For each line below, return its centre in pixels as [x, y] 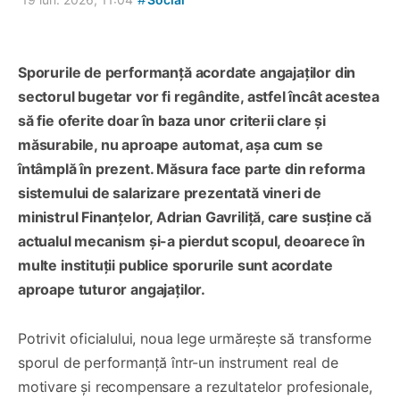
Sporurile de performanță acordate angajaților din [187, 72]
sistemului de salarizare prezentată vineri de [170, 192]
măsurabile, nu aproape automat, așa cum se [171, 144]
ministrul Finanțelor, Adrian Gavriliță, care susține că [195, 217]
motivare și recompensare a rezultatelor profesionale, [195, 386]
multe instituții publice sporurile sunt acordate [175, 265]
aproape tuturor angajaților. [112, 289]
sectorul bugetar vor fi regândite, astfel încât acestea [199, 96]
